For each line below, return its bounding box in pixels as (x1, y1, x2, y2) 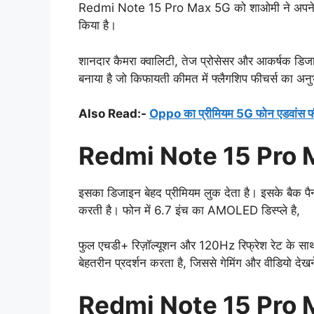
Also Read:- (78, 107, 149, 121)
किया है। (78, 18, 116, 33)
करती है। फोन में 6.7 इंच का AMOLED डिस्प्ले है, (78, 203, 300, 217)
